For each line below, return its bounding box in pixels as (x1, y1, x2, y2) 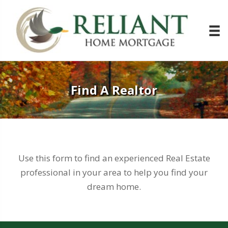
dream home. (87, 181, 141, 193)
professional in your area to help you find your (20, 166, 208, 179)
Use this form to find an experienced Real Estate (18, 152, 210, 164)
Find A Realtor (71, 81, 157, 99)
